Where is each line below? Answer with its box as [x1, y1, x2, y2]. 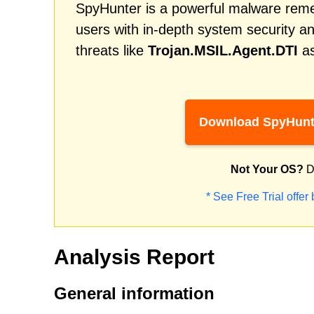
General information [54, 284, 214, 303]
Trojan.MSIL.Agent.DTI [148, 43, 298, 58]
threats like [76, 43, 148, 58]
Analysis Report [54, 245, 214, 268]
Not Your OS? [231, 163, 303, 175]
